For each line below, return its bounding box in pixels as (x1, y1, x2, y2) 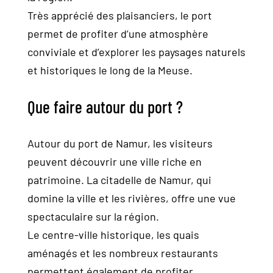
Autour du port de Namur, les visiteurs (27, 136, 213, 150)
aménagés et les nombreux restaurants (27, 246, 218, 260)
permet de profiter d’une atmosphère (27, 27, 208, 40)
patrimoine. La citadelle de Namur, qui (27, 173, 211, 186)
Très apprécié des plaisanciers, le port (27, 9, 212, 22)
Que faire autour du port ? (27, 96, 183, 117)
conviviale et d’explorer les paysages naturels (27, 45, 246, 58)
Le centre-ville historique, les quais (27, 228, 199, 241)
